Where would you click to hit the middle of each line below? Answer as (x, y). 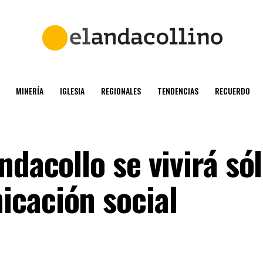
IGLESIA (72, 91)
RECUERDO (232, 91)
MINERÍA (30, 91)
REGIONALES (121, 91)
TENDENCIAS (178, 91)
